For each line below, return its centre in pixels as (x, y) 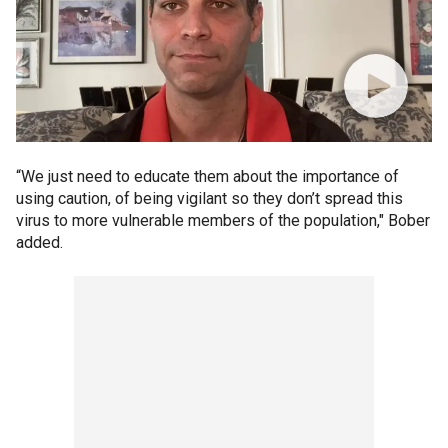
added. (39, 242)
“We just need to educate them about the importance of (207, 176)
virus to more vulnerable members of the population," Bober (223, 220)
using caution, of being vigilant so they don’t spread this (209, 198)
